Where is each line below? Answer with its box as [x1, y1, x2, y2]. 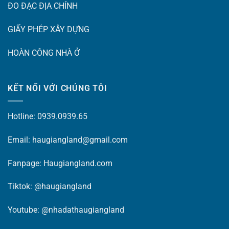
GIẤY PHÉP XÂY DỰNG [8, 24, 89, 34]
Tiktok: [8, 181, 34, 192]
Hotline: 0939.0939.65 [8, 111, 87, 121]
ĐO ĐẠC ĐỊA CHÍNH [8, 1, 78, 11]
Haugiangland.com [43, 158, 112, 168]
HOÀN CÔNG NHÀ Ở [8, 48, 80, 58]
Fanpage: [8, 158, 43, 168]
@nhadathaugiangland [41, 205, 124, 215]
